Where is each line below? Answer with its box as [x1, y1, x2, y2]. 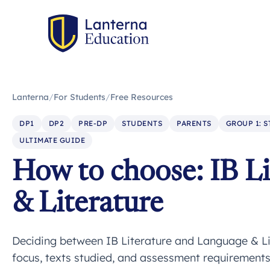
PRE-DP [78, 119, 107, 128]
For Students [54, 92, 105, 102]
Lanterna [12, 92, 49, 102]
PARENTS [177, 119, 212, 128]
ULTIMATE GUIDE [19, 136, 85, 145]
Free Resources [110, 92, 173, 102]
